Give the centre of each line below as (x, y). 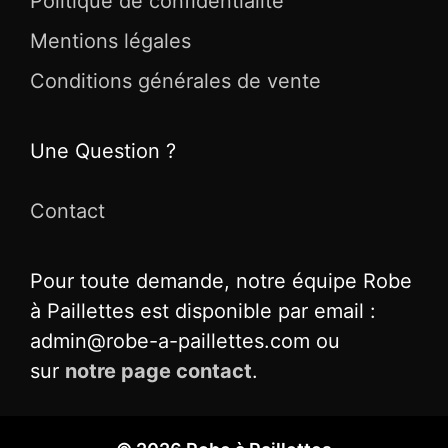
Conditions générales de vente (175, 80)
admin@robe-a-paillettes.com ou (185, 340)
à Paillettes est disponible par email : (203, 310)
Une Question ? (103, 150)
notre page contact (158, 370)
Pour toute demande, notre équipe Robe (221, 280)
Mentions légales (110, 40)
